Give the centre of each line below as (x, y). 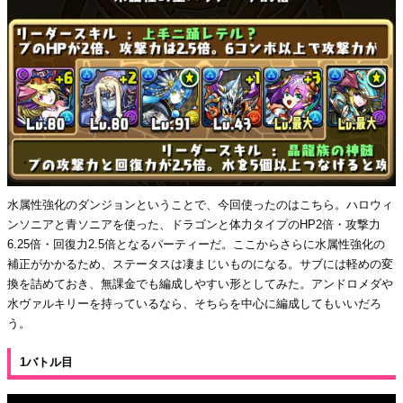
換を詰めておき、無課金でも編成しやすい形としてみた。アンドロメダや (200, 283)
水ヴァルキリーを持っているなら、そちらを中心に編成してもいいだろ (194, 303)
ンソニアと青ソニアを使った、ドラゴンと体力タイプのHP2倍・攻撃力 (194, 224)
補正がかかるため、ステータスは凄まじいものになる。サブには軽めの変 (200, 264)
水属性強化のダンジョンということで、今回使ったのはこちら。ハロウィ (200, 204)
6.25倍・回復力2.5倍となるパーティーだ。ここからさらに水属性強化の (196, 244)
